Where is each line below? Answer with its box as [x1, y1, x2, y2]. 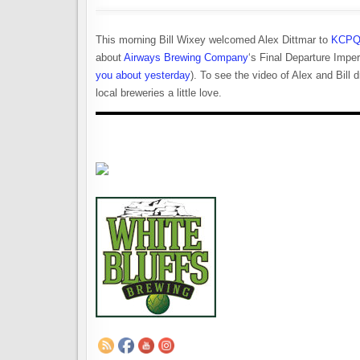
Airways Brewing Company [124, 51, 248, 63]
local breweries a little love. [96, 87, 222, 99]
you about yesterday [96, 69, 190, 81]
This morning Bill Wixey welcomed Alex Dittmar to [96, 34, 331, 46]
